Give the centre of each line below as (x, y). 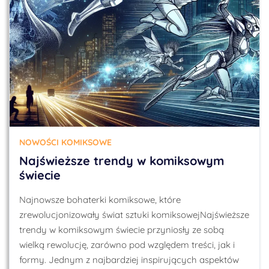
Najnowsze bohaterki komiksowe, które (100, 200)
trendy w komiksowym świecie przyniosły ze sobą (122, 230)
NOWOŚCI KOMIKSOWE (65, 142)
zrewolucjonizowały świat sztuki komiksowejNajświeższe (134, 215)
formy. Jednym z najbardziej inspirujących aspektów (129, 260)
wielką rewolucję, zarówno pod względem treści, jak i (127, 245)
